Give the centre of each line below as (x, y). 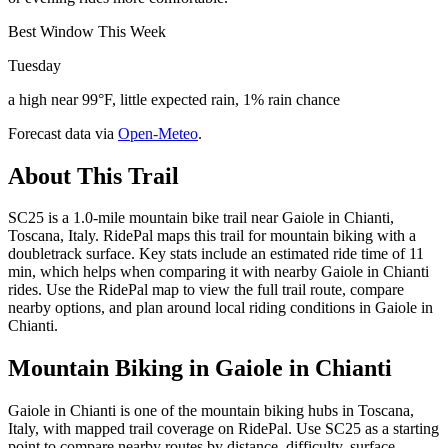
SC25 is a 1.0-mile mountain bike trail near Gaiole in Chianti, (201, 218)
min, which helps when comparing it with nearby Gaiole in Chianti (218, 272)
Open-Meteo (158, 133)
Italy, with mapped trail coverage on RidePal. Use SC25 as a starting (223, 429)
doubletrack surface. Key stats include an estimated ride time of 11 (216, 254)
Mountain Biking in (111, 368)
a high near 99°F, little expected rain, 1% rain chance (174, 99)
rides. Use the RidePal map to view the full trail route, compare (206, 290)
